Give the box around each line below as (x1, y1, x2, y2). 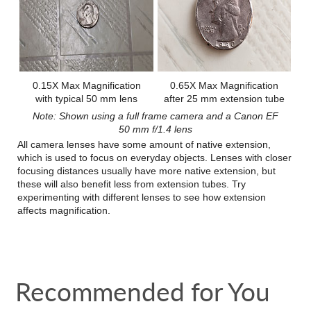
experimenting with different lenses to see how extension (17, 192, 267, 203)
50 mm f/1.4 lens (118, 124, 192, 135)
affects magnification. (17, 205, 111, 217)
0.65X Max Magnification (170, 80, 279, 92)
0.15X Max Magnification (32, 80, 141, 92)
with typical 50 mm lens (35, 93, 138, 105)
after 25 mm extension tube (164, 93, 285, 105)
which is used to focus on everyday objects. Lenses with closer (17, 152, 292, 164)
